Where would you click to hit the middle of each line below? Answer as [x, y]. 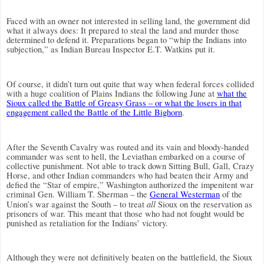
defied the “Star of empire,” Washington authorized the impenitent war [130, 184]
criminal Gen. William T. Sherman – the [78, 194]
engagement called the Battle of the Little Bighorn [94, 113]
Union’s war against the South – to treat [77, 204]
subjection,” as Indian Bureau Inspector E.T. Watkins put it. [111, 49]
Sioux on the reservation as [204, 204]
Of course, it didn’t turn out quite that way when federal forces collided [130, 84]
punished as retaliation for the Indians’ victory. [87, 223]
